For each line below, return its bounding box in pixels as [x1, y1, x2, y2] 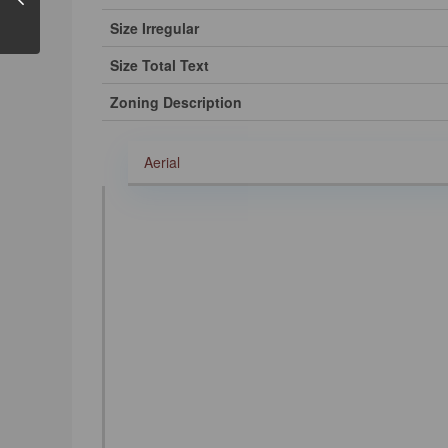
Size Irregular [110, 18, 199, 39]
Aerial [144, 152, 180, 173]
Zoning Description [110, 92, 242, 113]
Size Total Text [110, 55, 209, 76]
